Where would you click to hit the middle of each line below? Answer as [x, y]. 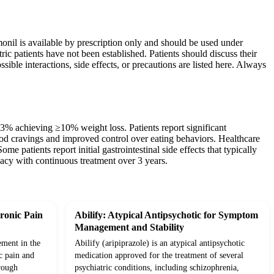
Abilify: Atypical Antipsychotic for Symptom [166, 215]
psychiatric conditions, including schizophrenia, [157, 268]
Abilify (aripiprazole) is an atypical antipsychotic [160, 243]
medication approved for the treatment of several [159, 256]
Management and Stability [129, 228]
